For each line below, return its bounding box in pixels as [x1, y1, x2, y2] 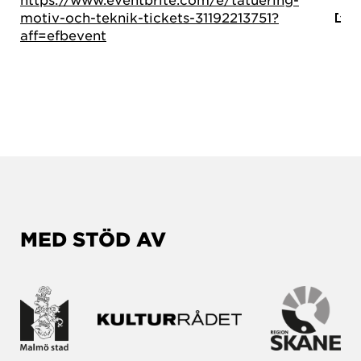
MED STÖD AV [20, 226, 166, 251]
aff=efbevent [20, 26, 106, 43]
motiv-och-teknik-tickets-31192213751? [20, 8, 279, 25]
